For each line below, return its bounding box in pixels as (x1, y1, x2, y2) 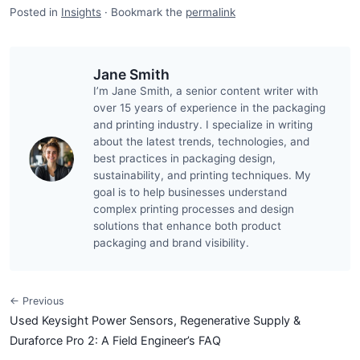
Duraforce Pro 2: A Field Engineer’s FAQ (10, 333, 221, 347)
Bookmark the (111, 6, 186, 18)
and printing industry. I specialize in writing (93, 118, 313, 131)
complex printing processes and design (93, 202, 294, 215)
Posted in (10, 6, 61, 18)
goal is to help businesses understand (93, 186, 287, 198)
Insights (61, 6, 101, 18)
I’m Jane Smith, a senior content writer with (93, 84, 318, 97)
